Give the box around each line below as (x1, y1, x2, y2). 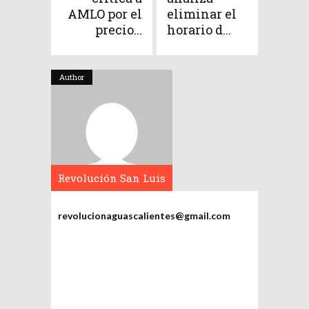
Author (59, 72, 84, 82)
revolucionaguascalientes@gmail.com (58, 210, 230, 221)
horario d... (167, 21, 231, 38)
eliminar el (167, 6, 237, 22)
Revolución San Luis (58, 171, 166, 185)
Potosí (95, 197, 128, 211)
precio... (95, 21, 142, 38)
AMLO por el (68, 6, 142, 22)
